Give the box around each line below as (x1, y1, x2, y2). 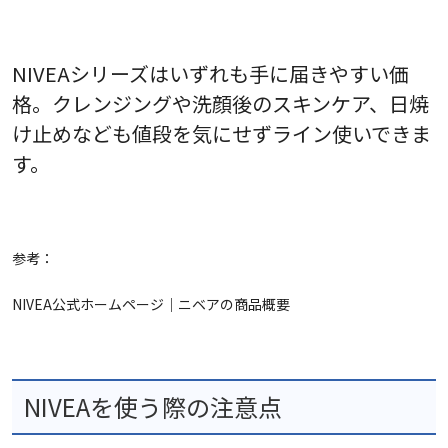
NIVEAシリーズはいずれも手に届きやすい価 (12, 59, 409, 89)
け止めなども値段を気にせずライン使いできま (12, 119, 431, 149)
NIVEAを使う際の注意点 (24, 389, 282, 425)
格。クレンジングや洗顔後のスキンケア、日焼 (12, 89, 429, 119)
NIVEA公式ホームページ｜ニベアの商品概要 (12, 294, 290, 315)
